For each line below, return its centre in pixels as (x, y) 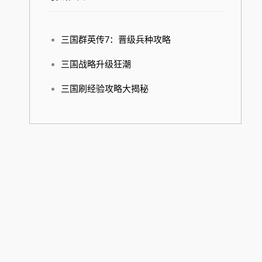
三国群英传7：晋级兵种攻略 (116, 39)
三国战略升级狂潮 (96, 64)
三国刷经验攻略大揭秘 (105, 89)
